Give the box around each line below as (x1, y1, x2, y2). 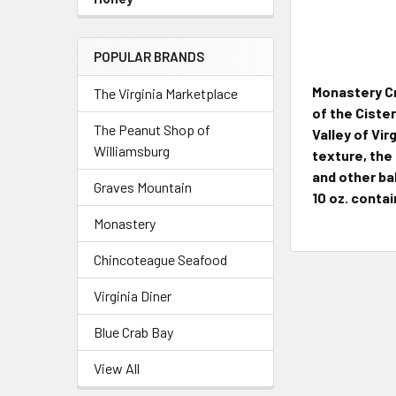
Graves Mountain (94, 179, 192, 195)
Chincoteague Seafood (94, 251, 227, 268)
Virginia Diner (94, 287, 171, 304)
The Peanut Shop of (94, 121, 210, 138)
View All (94, 360, 140, 377)
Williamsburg (94, 142, 170, 159)
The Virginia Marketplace (94, 85, 238, 102)
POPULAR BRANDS (94, 49, 204, 65)
